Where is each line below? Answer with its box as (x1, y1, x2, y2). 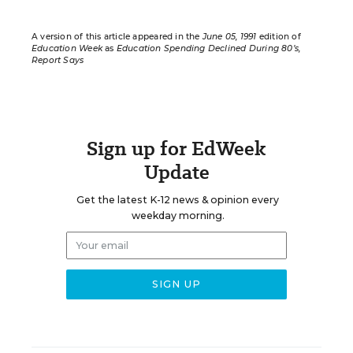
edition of (256, 32, 301, 42)
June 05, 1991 (202, 32, 257, 42)
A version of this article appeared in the (32, 32, 203, 42)
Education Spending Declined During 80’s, (116, 43, 301, 54)
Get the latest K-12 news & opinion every (76, 194, 279, 206)
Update (143, 158, 210, 186)
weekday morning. (131, 210, 225, 221)
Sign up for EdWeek (87, 135, 266, 162)
